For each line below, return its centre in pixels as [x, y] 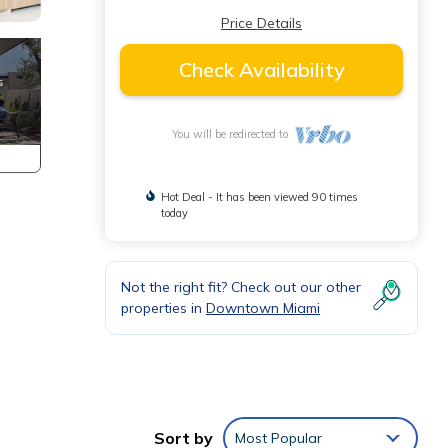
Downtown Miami [263, 308]
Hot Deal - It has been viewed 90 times [259, 197]
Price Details [261, 23]
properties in [163, 308]
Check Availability [261, 69]
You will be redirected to [233, 134]
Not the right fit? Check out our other [241, 287]
